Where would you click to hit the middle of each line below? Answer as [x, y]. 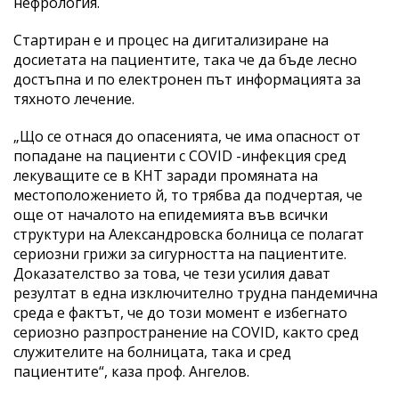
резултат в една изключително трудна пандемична [195, 293]
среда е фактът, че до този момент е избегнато [180, 312]
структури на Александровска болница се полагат [189, 234]
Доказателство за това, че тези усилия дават [172, 273]
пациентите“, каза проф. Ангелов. [131, 371]
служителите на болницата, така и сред [152, 351]
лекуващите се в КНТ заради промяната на [166, 175]
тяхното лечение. [74, 98]
